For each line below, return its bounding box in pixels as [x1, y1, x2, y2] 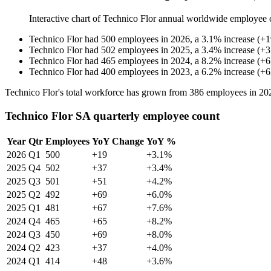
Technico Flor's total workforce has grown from [5, 87, 189, 98]
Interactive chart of [29, 13, 103, 24]
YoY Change [92, 135, 144, 146]
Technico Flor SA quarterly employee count [5, 109, 220, 122]
